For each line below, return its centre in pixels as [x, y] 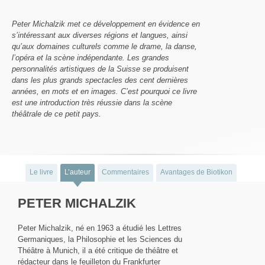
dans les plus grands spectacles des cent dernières [100, 80]
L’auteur [77, 172]
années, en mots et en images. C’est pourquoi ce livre [104, 91]
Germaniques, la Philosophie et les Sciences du [100, 239]
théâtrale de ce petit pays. [56, 114]
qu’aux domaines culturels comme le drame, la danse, [104, 46]
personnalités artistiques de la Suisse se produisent [100, 69]
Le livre [41, 172]
